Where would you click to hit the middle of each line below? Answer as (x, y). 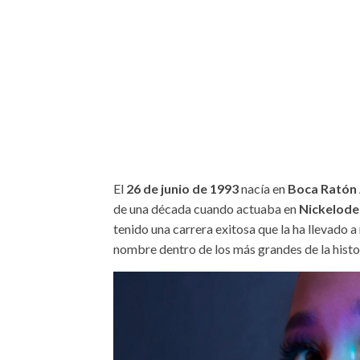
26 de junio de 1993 (183, 188)
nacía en (264, 188)
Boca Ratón (323, 188)
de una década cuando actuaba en (207, 208)
